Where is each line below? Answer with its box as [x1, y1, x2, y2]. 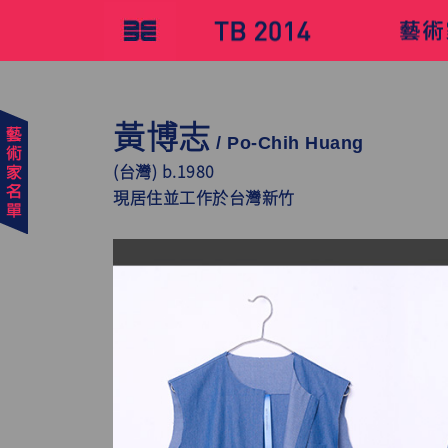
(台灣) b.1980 [113, 164, 215, 180]
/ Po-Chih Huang [210, 133, 364, 153]
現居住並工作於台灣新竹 [113, 190, 295, 206]
